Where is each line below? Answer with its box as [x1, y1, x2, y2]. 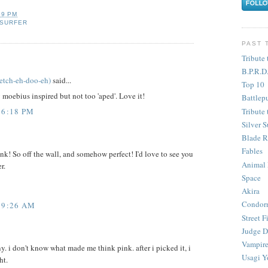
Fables [242, 145, 263, 157]
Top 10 [242, 79, 264, 90]
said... [51, 74, 71, 86]
